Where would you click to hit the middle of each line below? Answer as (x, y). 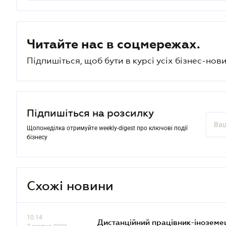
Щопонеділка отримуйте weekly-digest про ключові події (107, 128)
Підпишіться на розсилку (90, 113)
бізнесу (37, 137)
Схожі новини (70, 185)
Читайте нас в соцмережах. (114, 44)
